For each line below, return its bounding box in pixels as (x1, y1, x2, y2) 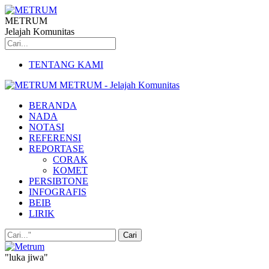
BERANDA (29, 100, 77, 110)
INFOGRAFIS (29, 187, 86, 197)
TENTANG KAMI (29, 59, 103, 70)
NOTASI (29, 122, 64, 132)
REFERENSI (29, 133, 81, 143)
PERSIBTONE (29, 176, 88, 186)
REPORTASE (29, 144, 84, 154)
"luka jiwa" (5, 252, 48, 262)
